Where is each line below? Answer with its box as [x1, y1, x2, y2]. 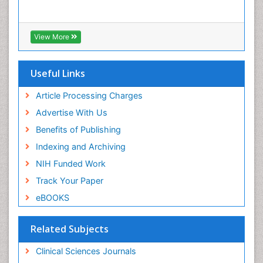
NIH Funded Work [35, 159, 106, 169]
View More [34, 32, 71, 42]
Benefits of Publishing [35, 124, 121, 135]
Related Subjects [31, 222, 109, 236]
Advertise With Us [35, 107, 107, 118]
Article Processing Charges [35, 90, 143, 101]
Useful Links [31, 67, 85, 80]
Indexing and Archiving [35, 141, 126, 152]
